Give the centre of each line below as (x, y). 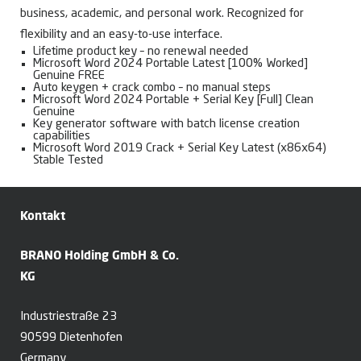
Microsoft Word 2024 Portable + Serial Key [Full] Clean (173, 101)
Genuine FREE (69, 77)
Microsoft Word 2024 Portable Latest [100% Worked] (170, 64)
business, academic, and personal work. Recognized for (162, 15)
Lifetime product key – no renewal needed (141, 52)
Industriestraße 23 (68, 317)
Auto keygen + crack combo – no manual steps (152, 89)
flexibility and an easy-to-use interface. (121, 35)
